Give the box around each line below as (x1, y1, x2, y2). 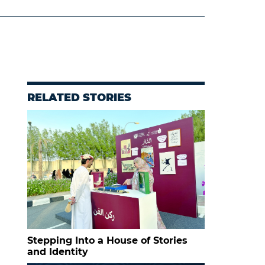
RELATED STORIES (27, 91, 131, 104)
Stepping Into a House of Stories (27, 234, 188, 246)
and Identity (27, 245, 88, 257)
